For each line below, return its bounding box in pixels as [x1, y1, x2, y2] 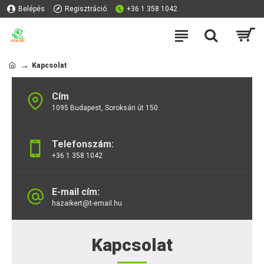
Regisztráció [65, 5, 107, 13]
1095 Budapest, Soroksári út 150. [52, 103, 160, 112]
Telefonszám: [52, 138, 114, 150]
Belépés [18, 5, 45, 13]
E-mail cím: [52, 186, 100, 197]
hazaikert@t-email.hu [52, 199, 122, 207]
